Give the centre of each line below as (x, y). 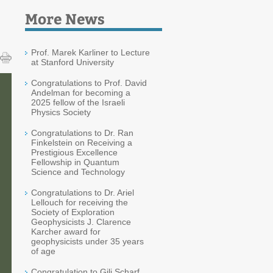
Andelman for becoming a (81, 93)
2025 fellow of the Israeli (78, 102)
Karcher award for (66, 232)
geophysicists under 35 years (87, 241)
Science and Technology (78, 172)
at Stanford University (73, 62)
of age (43, 251)
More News (65, 18)
